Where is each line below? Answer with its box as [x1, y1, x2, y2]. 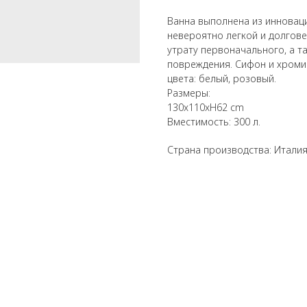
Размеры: [167, 86, 210, 99]
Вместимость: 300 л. [167, 114, 260, 128]
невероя [167, 28, 207, 42]
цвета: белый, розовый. [167, 71, 276, 85]
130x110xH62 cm [167, 100, 244, 114]
